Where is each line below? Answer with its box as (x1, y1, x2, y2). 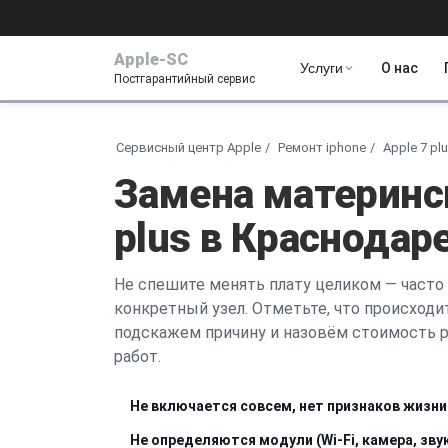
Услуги (300, 60, 343, 76)
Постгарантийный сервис (114, 71, 255, 86)
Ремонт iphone (278, 139, 366, 155)
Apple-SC (114, 49, 188, 69)
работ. (114, 346, 161, 366)
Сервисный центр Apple (116, 139, 261, 155)
